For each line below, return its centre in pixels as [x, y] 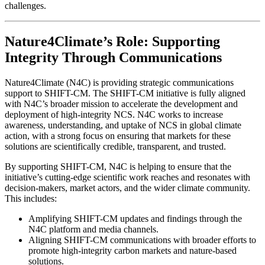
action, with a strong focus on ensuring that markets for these [118, 135]
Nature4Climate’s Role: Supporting [112, 41]
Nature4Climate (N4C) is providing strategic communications [119, 82]
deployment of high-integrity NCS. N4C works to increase [114, 114]
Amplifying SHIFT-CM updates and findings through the [135, 218]
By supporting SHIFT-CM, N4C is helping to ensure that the [118, 166]
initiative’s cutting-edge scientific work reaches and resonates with [127, 177]
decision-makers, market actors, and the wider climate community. [127, 188]
